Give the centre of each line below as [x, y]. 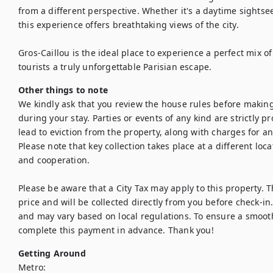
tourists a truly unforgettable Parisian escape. [115, 67]
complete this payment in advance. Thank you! [116, 230]
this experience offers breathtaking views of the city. [129, 25]
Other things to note [63, 90]
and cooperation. [54, 160]
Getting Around [52, 253]
